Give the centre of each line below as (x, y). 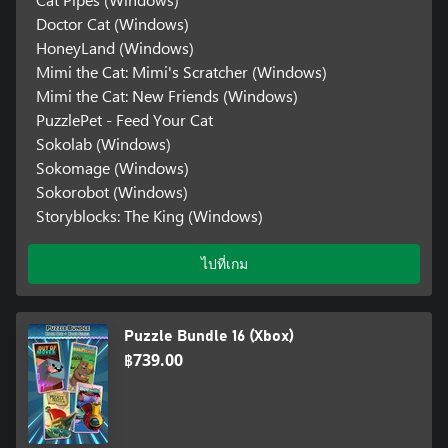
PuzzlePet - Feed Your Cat (124, 119)
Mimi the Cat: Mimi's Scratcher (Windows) (181, 71)
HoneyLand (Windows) (114, 47)
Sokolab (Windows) (103, 143)
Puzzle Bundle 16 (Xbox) (209, 335)
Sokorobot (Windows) (111, 191)
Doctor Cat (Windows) (112, 23)
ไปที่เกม (224, 263)
